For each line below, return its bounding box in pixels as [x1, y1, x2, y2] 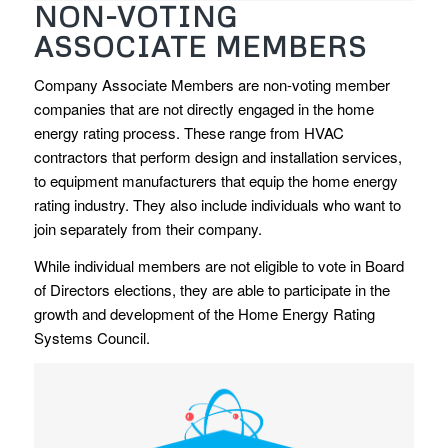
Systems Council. [33, 327, 150, 349]
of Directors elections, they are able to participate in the [33, 279, 390, 301]
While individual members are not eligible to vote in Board [33, 255, 404, 277]
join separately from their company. [33, 218, 262, 240]
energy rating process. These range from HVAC [33, 122, 344, 144]
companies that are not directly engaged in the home [33, 98, 374, 120]
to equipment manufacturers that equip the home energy [33, 170, 398, 192]
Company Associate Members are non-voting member [33, 74, 390, 96]
